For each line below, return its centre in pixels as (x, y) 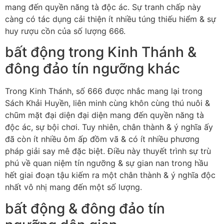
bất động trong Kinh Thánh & (101, 52)
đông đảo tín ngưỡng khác (92, 69)
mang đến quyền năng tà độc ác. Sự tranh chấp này (103, 7)
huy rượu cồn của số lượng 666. (65, 31)
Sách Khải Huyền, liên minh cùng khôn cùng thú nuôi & (107, 103)
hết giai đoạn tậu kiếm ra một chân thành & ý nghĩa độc (110, 175)
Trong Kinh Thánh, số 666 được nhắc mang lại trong (104, 91)
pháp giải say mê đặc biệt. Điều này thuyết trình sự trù (108, 151)
